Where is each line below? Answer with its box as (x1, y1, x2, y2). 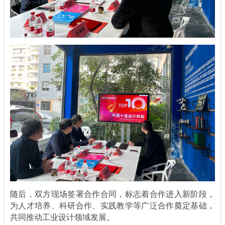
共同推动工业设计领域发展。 (10, 211, 115, 222)
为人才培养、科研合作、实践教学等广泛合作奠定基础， (10, 199, 215, 210)
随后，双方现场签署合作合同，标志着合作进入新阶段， (10, 188, 215, 199)
